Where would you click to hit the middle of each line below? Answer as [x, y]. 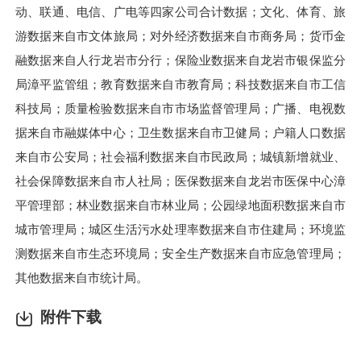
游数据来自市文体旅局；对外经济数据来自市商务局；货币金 [180, 36]
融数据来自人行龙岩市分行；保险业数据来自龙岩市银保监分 [180, 60]
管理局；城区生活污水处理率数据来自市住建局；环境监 [193, 230]
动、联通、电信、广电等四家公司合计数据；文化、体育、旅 [180, 12]
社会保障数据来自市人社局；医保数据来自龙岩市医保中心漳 [180, 181]
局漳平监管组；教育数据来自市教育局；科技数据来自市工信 [180, 85]
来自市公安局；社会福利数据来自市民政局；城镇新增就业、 [180, 157]
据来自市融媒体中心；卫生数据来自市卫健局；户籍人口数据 [180, 133]
